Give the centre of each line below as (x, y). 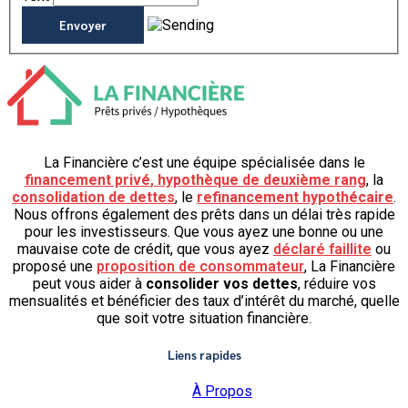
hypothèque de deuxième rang (262, 180)
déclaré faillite (322, 249)
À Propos (222, 392)
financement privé (87, 180)
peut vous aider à (89, 284)
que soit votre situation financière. (204, 318)
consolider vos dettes (221, 284)
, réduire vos (337, 284)
